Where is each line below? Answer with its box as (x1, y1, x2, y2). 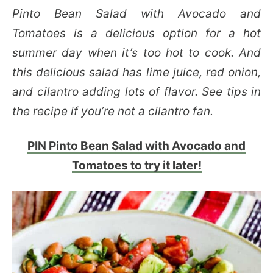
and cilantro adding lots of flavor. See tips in (12, 85, 261, 99)
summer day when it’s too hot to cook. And (12, 46, 261, 60)
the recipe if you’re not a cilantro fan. (12, 104, 213, 118)
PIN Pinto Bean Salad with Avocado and (27, 139, 246, 153)
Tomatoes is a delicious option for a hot (12, 26, 261, 40)
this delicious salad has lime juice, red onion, (12, 65, 261, 79)
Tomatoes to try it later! (71, 158, 202, 172)
